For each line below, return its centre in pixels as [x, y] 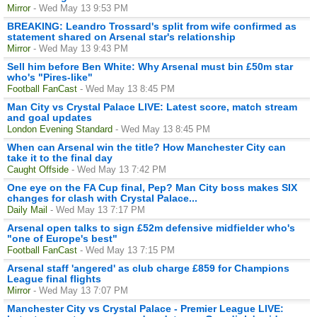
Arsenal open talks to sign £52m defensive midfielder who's [151, 227]
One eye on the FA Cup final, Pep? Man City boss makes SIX [152, 187]
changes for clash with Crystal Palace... [102, 198]
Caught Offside [38, 169]
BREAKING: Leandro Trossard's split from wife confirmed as [152, 26]
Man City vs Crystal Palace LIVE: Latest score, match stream [152, 106]
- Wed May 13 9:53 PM [81, 8]
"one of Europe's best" [62, 238]
